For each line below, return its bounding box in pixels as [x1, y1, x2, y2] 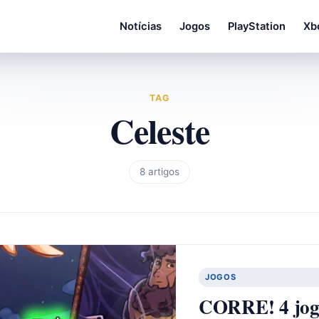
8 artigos [140, 166, 179, 178]
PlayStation [227, 19, 286, 33]
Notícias [119, 19, 162, 33]
